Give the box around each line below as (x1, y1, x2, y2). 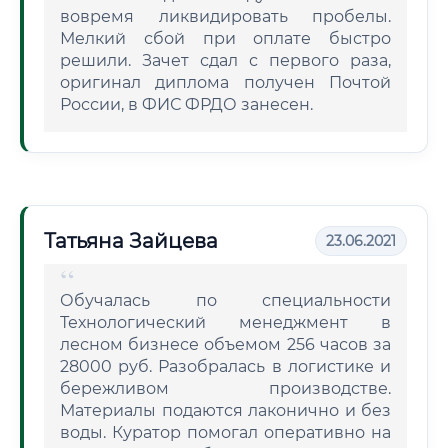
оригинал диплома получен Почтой (60, 73, 391, 92)
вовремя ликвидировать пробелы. (60, 7, 391, 26)
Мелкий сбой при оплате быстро (60, 29, 391, 48)
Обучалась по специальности (60, 291, 391, 310)
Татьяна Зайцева (44, 229, 218, 253)
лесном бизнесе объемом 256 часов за (60, 335, 391, 354)
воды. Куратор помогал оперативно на (60, 423, 391, 442)
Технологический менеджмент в (60, 313, 391, 332)
